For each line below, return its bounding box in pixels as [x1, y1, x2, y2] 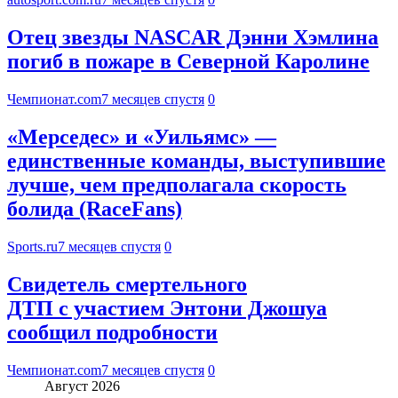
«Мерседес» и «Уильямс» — [7, 124, 276, 148]
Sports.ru [7, 238, 58, 254]
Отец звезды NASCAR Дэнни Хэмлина [7, 26, 378, 50]
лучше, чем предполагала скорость [7, 172, 346, 196]
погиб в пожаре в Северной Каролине [7, 50, 370, 74]
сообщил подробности [7, 320, 218, 344]
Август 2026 [44, 378, 120, 394]
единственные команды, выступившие [7, 148, 386, 172]
